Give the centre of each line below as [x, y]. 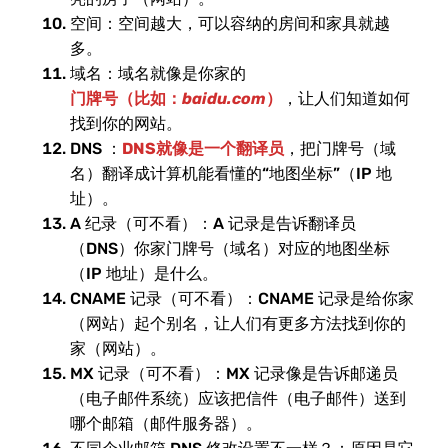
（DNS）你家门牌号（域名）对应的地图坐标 [230, 248]
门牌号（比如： [126, 98]
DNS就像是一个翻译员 [203, 148]
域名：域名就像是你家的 [158, 73]
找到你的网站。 [126, 123]
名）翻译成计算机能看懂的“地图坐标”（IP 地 [231, 173]
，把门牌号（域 [340, 148]
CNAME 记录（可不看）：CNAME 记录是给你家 [242, 298]
